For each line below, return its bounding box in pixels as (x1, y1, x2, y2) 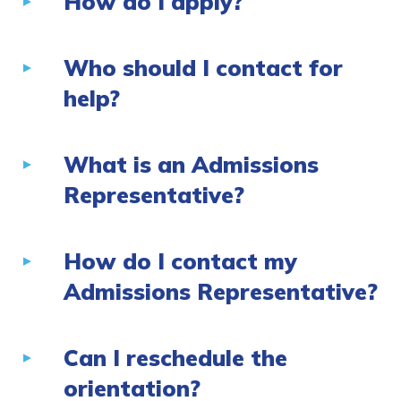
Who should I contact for (64, 54, 343, 82)
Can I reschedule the (64, 344, 287, 372)
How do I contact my (64, 247, 297, 276)
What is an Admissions (64, 150, 319, 179)
